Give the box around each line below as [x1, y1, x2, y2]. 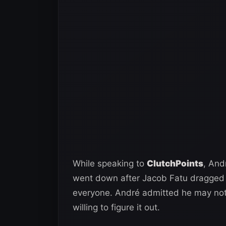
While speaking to [73, 158, 147, 168]
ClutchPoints [147, 158, 203, 168]
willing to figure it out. [73, 202, 160, 212]
